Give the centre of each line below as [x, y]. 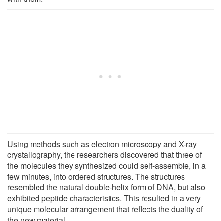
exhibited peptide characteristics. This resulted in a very [104, 198]
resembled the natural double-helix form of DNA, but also [106, 187]
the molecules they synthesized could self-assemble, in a [107, 165]
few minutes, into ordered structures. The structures [96, 176]
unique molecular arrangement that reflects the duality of [105, 209]
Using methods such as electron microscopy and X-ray [102, 144]
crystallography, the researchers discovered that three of [105, 154]
